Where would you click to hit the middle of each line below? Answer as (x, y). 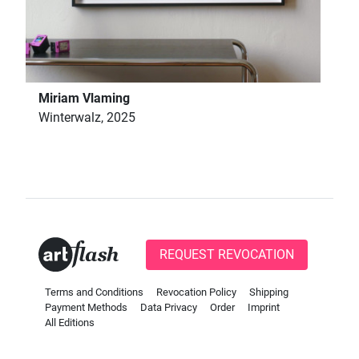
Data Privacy (169, 308)
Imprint (264, 308)
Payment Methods (86, 308)
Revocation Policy (196, 292)
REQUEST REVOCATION (227, 254)
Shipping (269, 292)
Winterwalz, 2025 (87, 118)
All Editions (70, 323)
